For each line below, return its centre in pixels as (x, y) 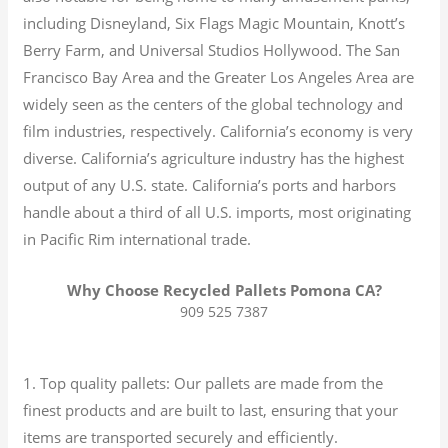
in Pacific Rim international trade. (137, 238)
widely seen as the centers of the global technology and (213, 103)
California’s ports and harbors (292, 184)
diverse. (50, 157)
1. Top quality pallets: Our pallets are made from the (203, 382)
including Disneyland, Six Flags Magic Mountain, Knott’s (214, 22)
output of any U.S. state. (106, 184)
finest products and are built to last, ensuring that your (211, 409)
